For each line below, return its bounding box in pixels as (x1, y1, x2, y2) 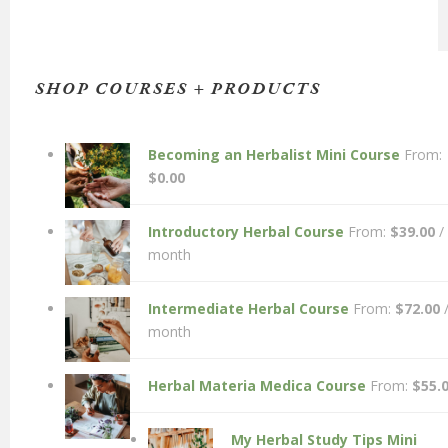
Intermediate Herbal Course (148, 298, 349, 318)
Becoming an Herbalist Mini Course (148, 144, 400, 164)
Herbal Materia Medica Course (148, 375, 366, 395)
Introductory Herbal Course (148, 221, 344, 241)
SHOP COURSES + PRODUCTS (35, 76, 321, 102)
